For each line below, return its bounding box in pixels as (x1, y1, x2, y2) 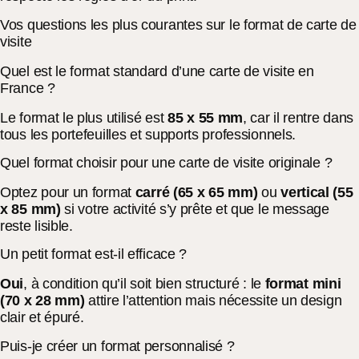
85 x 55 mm (167, 109, 243, 126)
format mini (264, 276, 341, 292)
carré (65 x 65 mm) (135, 184, 258, 201)
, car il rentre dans (243, 109, 353, 126)
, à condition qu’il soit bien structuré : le (23, 276, 265, 292)
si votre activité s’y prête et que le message (60, 201, 329, 218)
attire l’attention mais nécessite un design (84, 292, 342, 309)
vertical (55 (280, 184, 353, 201)
